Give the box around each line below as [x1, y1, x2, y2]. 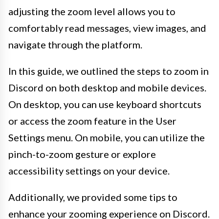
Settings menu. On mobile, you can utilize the [8, 131, 205, 144]
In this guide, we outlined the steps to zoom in [8, 65, 209, 77]
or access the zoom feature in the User [8, 115, 176, 127]
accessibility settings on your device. [8, 165, 170, 177]
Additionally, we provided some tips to [8, 191, 177, 203]
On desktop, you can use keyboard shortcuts [8, 98, 201, 110]
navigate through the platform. [8, 39, 142, 51]
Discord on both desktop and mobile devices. [8, 82, 206, 94]
